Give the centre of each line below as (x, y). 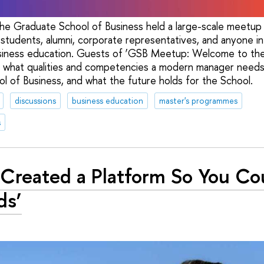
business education (107, 100)
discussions (35, 100)
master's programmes (198, 100)
